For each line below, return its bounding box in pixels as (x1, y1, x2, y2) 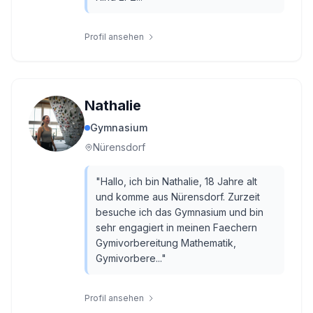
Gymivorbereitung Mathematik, (96, 237, 236, 249)
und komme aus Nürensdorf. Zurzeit (96, 191, 260, 203)
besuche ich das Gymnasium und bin (96, 206, 263, 218)
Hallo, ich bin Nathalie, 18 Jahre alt (101, 175, 257, 187)
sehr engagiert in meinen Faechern (96, 221, 257, 233)
